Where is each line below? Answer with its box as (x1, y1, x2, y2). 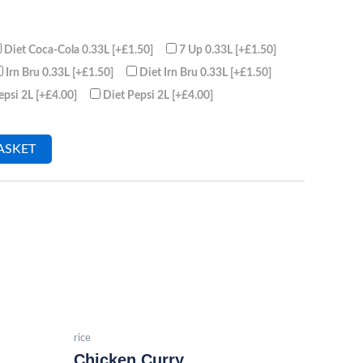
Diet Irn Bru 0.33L (139, 66, 230, 79)
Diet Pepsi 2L (103, 88, 172, 101)
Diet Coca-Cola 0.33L (4, 43, 112, 56)
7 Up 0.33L (179, 43, 235, 56)
